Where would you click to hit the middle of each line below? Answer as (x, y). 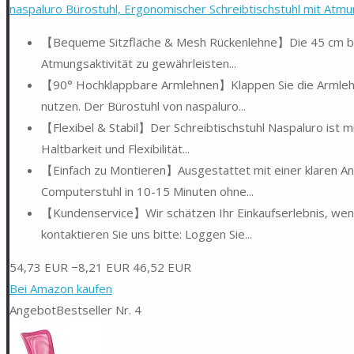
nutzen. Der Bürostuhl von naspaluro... (143, 105)
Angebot (33, 309)
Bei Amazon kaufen (61, 288)
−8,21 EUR (100, 267)
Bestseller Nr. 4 (99, 309)
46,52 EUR (162, 267)
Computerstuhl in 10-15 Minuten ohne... (147, 191)
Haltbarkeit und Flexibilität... (115, 148)
